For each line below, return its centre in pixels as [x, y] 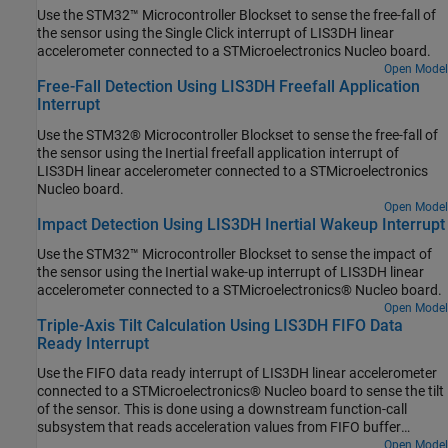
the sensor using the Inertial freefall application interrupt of [218, 152]
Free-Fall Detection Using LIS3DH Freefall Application [228, 87]
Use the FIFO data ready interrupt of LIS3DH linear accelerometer [237, 373]
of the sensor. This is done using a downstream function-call [222, 409]
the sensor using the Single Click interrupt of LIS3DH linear [215, 33]
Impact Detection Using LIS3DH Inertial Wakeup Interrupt [241, 224]
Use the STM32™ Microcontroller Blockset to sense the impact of [234, 254]
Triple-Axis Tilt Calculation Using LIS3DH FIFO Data [220, 325]
